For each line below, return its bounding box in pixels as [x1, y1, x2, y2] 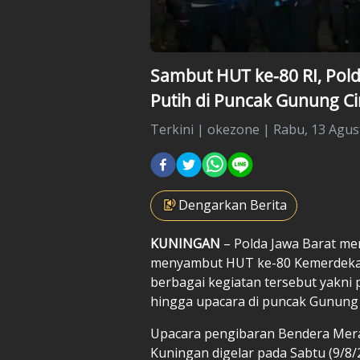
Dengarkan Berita [178, 195, 287, 214]
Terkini [150, 120, 194, 138]
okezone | [207, 120, 273, 138]
